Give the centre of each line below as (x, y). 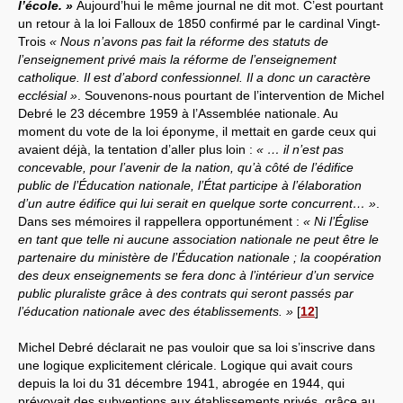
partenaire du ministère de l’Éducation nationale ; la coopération (200, 257)
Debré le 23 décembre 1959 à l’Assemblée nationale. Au (178, 113)
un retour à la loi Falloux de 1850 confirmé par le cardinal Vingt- (199, 23)
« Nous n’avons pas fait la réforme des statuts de (189, 41)
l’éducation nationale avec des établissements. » (156, 311)
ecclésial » (48, 95)
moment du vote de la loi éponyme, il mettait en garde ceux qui (197, 131)
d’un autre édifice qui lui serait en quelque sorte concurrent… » (197, 203)
